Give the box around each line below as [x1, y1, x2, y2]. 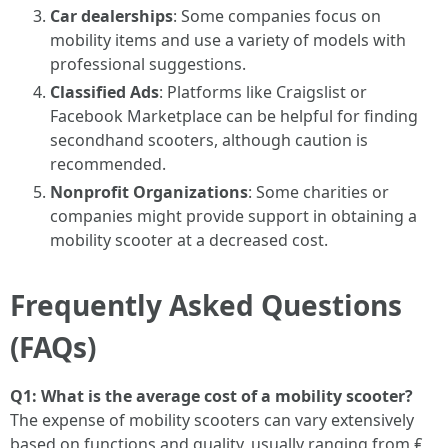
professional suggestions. [50, 53, 246, 75]
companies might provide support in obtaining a [50, 205, 417, 227]
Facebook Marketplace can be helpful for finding [50, 105, 418, 127]
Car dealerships [50, 5, 173, 27]
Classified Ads [50, 81, 159, 103]
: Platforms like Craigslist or [159, 81, 367, 103]
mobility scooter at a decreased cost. [50, 229, 328, 251]
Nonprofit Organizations [50, 181, 248, 203]
